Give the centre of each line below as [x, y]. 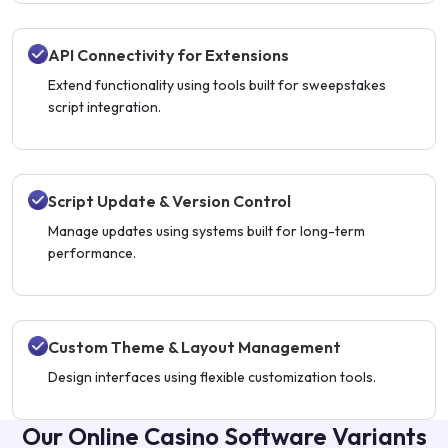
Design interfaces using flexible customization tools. [212, 377]
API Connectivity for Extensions [168, 55]
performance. [92, 253]
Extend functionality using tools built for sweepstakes [217, 85]
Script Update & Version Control [169, 201]
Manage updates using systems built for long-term [206, 231]
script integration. [104, 107]
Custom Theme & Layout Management [194, 347]
